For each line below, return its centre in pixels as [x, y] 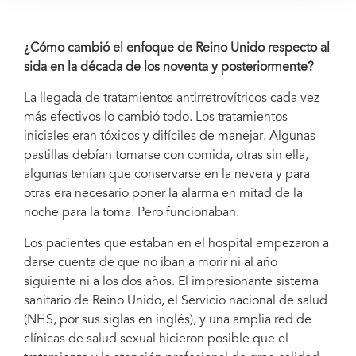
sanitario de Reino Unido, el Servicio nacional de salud [176, 301]
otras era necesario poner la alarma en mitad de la [163, 193]
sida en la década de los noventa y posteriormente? [169, 67]
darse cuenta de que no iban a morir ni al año [151, 263]
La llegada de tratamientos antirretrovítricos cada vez [172, 98]
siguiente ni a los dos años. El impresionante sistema [171, 282]
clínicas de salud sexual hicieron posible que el [156, 339]
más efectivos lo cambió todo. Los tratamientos [156, 117]
